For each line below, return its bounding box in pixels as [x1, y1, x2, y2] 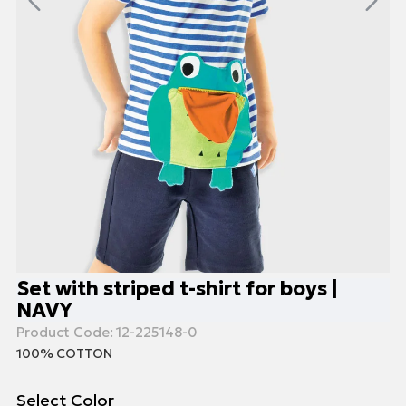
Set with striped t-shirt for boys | [16, 276, 338, 302]
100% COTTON [16, 345, 112, 362]
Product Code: [16, 324, 113, 342]
